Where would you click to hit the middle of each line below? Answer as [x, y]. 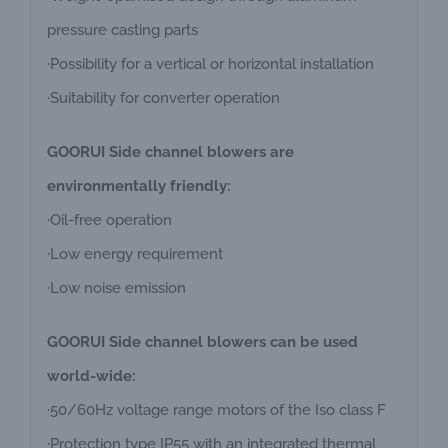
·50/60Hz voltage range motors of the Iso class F [216, 410]
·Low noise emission [116, 288]
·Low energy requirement [134, 254]
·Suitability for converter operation [163, 98]
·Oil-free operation [109, 220]
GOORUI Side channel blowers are [170, 152]
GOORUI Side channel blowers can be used [202, 342]
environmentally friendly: [138, 186]
